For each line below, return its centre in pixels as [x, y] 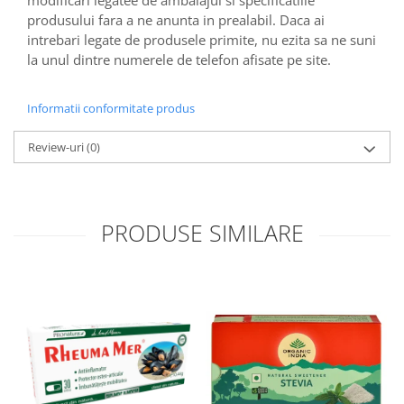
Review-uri [57, 147]
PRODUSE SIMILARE [202, 232]
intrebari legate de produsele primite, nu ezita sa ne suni [202, 39]
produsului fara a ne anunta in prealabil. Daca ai [176, 19]
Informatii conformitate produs [111, 108]
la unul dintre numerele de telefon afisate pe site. [179, 59]
